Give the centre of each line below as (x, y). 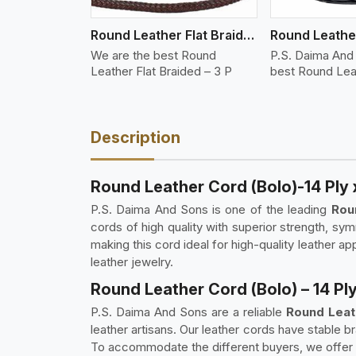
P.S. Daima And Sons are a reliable (188, 311)
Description (135, 137)
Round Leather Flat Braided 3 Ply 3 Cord (249, 35)
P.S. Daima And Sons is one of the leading (211, 209)
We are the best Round (153, 55)
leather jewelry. (132, 261)
